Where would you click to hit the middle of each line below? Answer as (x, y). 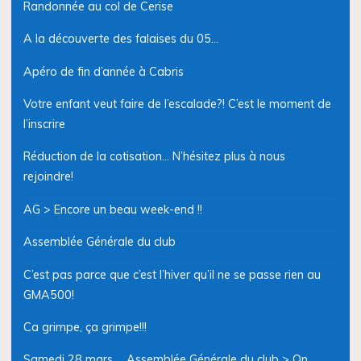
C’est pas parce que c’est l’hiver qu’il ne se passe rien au (172, 274)
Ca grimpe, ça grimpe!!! (85, 327)
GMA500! (48, 295)
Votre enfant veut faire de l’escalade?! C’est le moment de (177, 104)
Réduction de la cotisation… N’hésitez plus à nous (154, 157)
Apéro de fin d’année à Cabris (103, 71)
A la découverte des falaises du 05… (120, 39)
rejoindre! (48, 177)
